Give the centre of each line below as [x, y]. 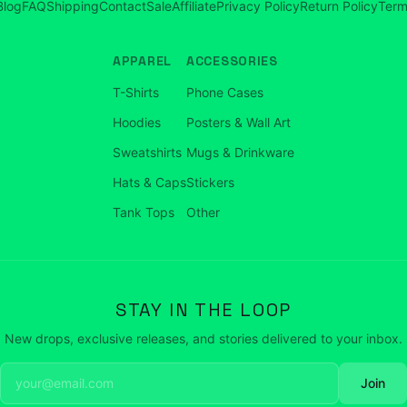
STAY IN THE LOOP [203, 310]
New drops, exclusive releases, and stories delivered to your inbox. [203, 338]
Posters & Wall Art [238, 122]
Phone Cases [225, 92]
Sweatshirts [147, 152]
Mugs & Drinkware [240, 152]
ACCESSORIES [232, 61]
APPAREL [142, 61]
